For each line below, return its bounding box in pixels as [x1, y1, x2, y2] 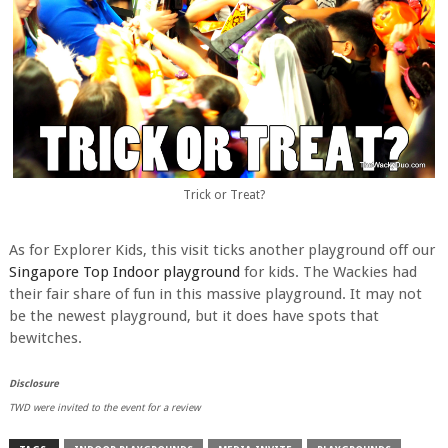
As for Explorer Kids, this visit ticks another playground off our [8, 241, 435, 260]
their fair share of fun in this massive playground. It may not [8, 285, 422, 304]
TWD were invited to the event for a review [8, 402, 200, 414]
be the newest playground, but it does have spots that [8, 307, 379, 326]
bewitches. [8, 329, 82, 348]
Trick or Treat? [182, 187, 265, 202]
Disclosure [8, 378, 59, 390]
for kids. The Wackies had [239, 263, 417, 282]
